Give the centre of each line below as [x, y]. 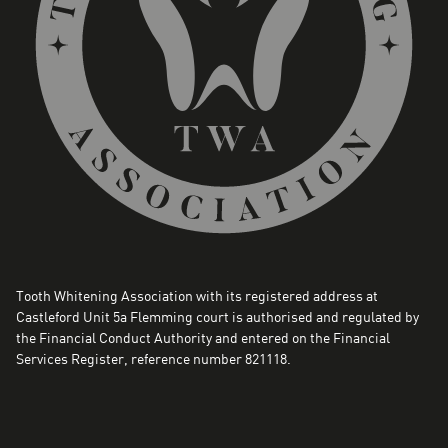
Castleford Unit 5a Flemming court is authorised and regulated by [217, 316]
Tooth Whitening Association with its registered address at [197, 295]
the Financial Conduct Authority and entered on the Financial [203, 337]
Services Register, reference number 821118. [153, 358]
